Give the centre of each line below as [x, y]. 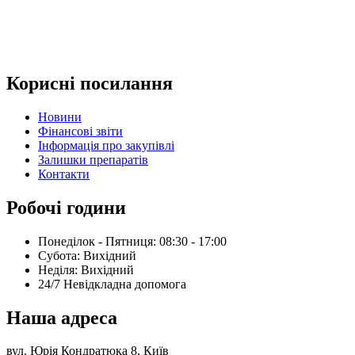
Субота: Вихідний [87, 255]
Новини [60, 116]
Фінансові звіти [80, 131]
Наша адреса [62, 317]
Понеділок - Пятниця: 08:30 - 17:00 [132, 241]
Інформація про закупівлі [106, 145]
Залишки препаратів [93, 159]
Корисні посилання [90, 83]
